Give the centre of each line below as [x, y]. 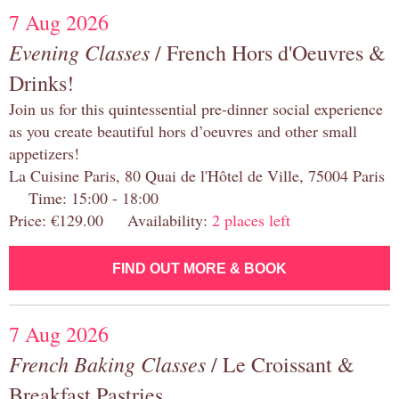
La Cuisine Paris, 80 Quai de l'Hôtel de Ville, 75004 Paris [197, 176]
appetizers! [44, 154]
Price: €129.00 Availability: [110, 220]
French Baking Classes [107, 364]
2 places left [251, 220]
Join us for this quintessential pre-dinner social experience [196, 109]
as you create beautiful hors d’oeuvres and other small [183, 131]
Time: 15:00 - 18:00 [84, 198]
